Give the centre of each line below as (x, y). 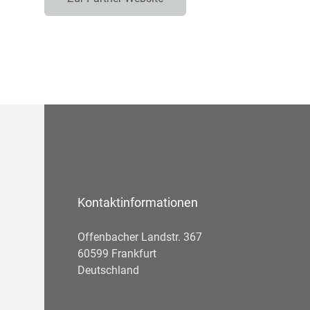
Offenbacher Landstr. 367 (140, 237)
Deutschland (108, 271)
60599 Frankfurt (117, 254)
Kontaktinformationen (138, 203)
